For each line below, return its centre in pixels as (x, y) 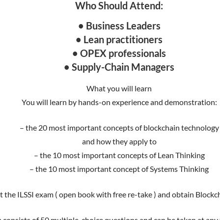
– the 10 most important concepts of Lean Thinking (119, 155)
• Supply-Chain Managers (119, 67)
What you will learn (119, 88)
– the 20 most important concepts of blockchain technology (119, 127)
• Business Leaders (119, 25)
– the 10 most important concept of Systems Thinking (119, 168)
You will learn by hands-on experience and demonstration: (119, 102)
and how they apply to (119, 141)
